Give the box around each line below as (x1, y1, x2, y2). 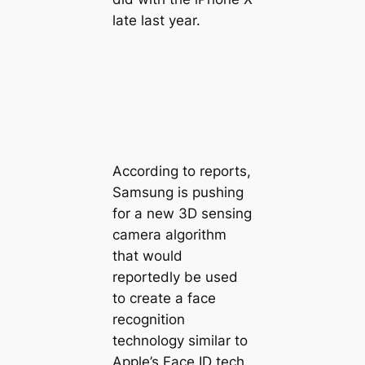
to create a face (112, 289, 216, 306)
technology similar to (112, 332, 248, 349)
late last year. (112, 12, 200, 29)
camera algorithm (112, 226, 226, 243)
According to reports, (112, 162, 251, 179)
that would (112, 247, 182, 264)
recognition (112, 310, 185, 328)
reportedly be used (112, 268, 238, 285)
